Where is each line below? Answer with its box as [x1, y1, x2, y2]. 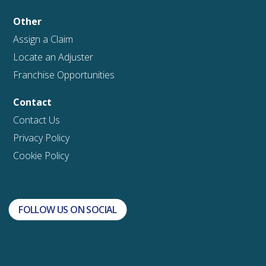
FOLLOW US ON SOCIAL [18, 203, 117, 217]
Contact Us [13, 113, 61, 126]
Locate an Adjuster [13, 50, 94, 64]
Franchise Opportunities [13, 68, 115, 81]
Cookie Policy [13, 148, 69, 162]
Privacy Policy [13, 131, 70, 144]
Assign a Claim [13, 32, 74, 46]
